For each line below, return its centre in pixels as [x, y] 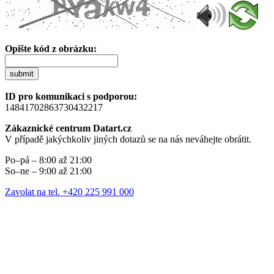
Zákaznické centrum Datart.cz [68, 128]
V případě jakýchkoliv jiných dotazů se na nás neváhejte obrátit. [128, 139]
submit [22, 73]
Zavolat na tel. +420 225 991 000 [69, 191]
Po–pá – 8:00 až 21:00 [48, 160]
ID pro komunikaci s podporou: [71, 96]
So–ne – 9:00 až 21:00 [48, 171]
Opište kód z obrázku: [51, 48]
